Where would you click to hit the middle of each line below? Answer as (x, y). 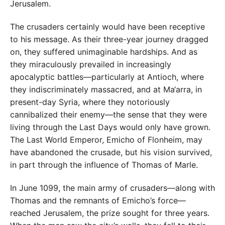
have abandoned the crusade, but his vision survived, (111, 152)
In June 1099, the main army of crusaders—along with (113, 188)
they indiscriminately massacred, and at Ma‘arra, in (106, 90)
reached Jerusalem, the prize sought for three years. (110, 213)
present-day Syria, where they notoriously (90, 102)
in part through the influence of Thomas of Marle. (104, 165)
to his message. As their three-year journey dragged (109, 39)
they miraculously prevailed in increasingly (91, 65)
